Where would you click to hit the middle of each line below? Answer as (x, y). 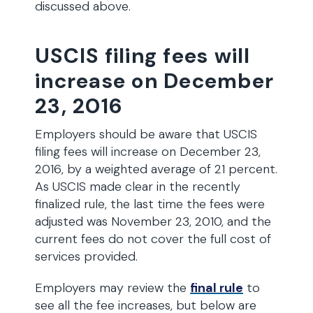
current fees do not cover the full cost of (153, 239)
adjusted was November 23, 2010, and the (153, 221)
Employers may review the (112, 288)
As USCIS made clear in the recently (138, 187)
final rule (217, 288)
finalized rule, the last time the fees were (150, 204)
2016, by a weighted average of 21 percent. (156, 169)
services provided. (86, 256)
